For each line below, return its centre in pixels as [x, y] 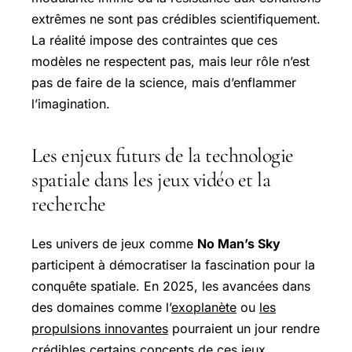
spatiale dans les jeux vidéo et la [151, 179]
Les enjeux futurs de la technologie [163, 155]
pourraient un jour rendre [244, 328]
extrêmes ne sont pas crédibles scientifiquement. [176, 18]
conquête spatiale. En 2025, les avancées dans [171, 286]
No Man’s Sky [239, 243]
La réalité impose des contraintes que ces [154, 40]
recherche [69, 203]
